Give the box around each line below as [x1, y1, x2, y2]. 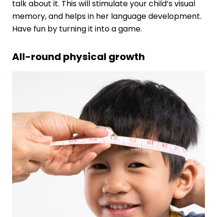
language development [110, 10, 200, 22]
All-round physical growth [12, 49, 145, 63]
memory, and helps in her [12, 10, 111, 22]
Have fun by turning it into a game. [12, 23, 142, 34]
